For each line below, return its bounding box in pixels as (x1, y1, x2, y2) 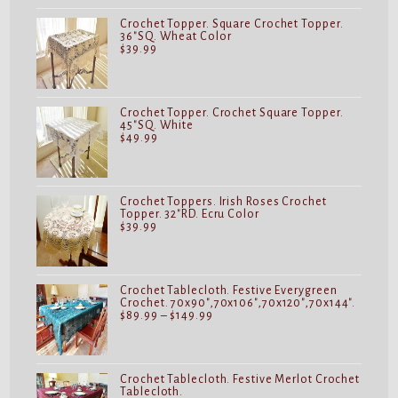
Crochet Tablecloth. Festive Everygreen (120, 283, 338, 297)
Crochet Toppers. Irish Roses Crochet (120, 195, 327, 208)
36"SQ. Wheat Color (120, 29, 232, 43)
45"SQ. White (120, 118, 195, 131)
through (211, 345, 257, 358)
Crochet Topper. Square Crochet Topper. (120, 17, 344, 30)
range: (211, 320, 249, 333)
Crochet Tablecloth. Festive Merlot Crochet (120, 372, 361, 386)
